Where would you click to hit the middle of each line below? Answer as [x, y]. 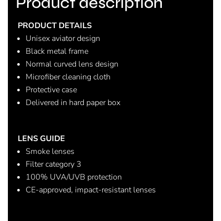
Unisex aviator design [63, 38]
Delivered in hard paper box [73, 102]
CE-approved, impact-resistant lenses [91, 190]
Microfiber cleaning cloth [68, 77]
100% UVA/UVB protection [74, 177]
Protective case [51, 90]
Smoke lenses [50, 151]
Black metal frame [57, 51]
